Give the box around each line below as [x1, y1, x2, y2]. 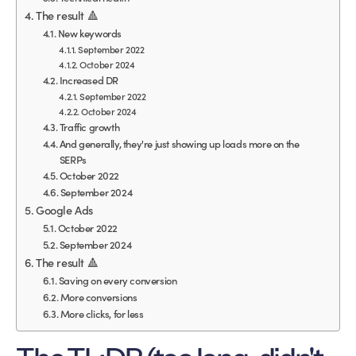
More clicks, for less [60, 306, 144, 322]
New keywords [57, 25, 122, 41]
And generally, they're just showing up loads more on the [59, 136, 300, 152]
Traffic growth [59, 119, 120, 135]
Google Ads [36, 202, 94, 219]
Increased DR [59, 72, 119, 88]
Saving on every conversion [58, 273, 177, 288]
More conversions [60, 289, 137, 305]
